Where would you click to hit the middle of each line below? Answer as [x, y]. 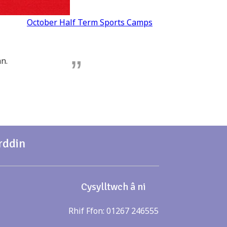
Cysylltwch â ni [113, 187]
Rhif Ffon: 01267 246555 [113, 211]
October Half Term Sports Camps [90, 23]
